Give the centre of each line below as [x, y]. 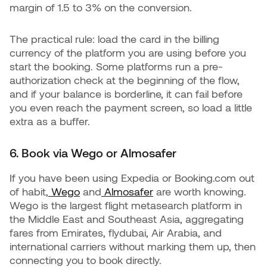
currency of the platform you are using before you [128, 52]
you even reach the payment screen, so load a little [131, 107]
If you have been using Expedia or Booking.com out [132, 178]
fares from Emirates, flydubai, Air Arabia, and [116, 232]
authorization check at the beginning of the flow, [125, 80]
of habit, [29, 191]
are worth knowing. [200, 191]
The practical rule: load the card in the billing [114, 39]
